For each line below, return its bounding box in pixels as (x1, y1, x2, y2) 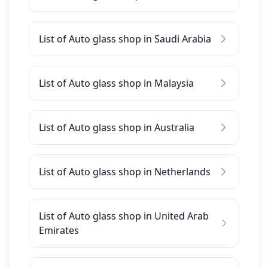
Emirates (39, 224, 79, 237)
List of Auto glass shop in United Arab (39, 209, 209, 223)
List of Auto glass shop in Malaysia (39, 77, 194, 90)
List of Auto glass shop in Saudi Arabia (39, 32, 211, 45)
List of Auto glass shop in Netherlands (39, 165, 211, 178)
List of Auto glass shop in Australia (39, 121, 194, 134)
